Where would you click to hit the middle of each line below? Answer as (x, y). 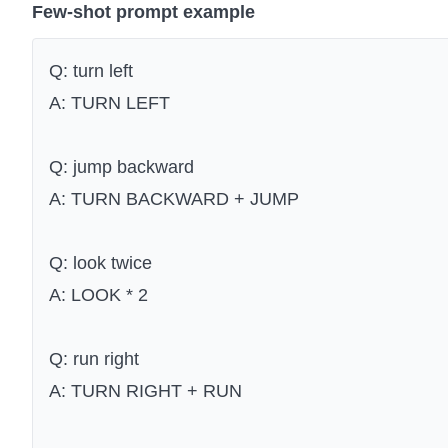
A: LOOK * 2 (98, 295)
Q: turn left (91, 71)
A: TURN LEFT (109, 103)
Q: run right (94, 359)
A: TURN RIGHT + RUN (145, 391)
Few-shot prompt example (143, 12)
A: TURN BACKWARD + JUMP (174, 199)
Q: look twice (100, 263)
